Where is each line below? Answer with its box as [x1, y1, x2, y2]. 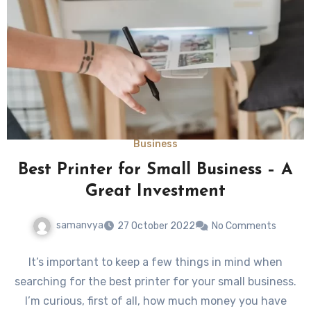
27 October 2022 [117, 219, 195, 232]
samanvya [56, 219, 103, 232]
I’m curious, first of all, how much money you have [24, 294, 287, 308]
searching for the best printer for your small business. [15, 274, 296, 288]
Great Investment [85, 183, 226, 201]
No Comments [211, 219, 276, 232]
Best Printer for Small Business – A [18, 162, 293, 179]
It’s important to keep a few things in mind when [28, 255, 283, 269]
